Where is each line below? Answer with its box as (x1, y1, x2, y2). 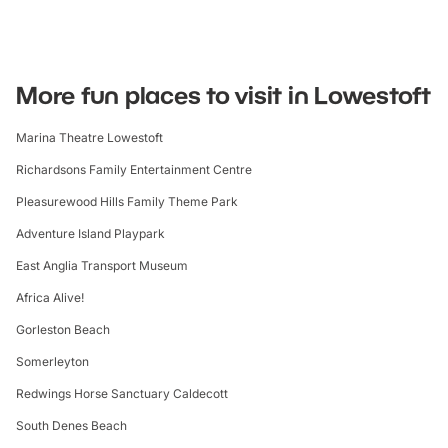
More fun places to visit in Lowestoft (16, 80, 431, 110)
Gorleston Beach (16, 322, 110, 338)
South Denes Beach (16, 418, 127, 434)
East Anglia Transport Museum (16, 258, 188, 274)
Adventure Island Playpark (16, 226, 165, 242)
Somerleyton (16, 354, 89, 370)
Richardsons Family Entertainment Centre (16, 162, 252, 178)
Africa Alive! (16, 290, 84, 306)
